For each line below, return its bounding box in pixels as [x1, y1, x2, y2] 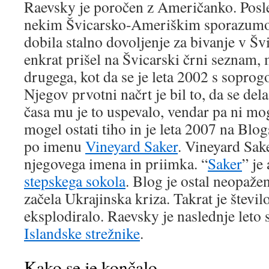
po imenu [24, 136, 85, 156]
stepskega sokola [24, 171, 125, 191]
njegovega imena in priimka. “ [24, 153, 208, 174]
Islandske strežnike [24, 223, 140, 243]
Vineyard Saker [85, 136, 178, 156]
